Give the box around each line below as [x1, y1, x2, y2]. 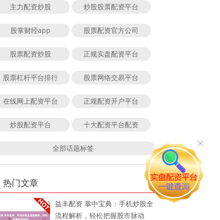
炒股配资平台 [9, 119, 51, 129]
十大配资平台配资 [83, 119, 139, 129]
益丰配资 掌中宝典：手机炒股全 [55, 198, 154, 208]
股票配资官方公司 [83, 25, 139, 35]
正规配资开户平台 [83, 96, 139, 106]
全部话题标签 [52, 143, 94, 153]
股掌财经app [10, 25, 51, 35]
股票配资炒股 [9, 49, 51, 58]
